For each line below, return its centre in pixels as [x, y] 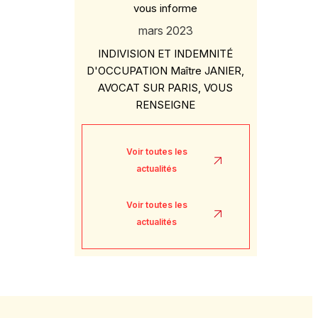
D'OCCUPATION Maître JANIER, [166, 71]
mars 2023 [165, 31]
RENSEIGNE [166, 105]
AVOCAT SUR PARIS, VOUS [166, 88]
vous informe [166, 8]
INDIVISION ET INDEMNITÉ [166, 54]
